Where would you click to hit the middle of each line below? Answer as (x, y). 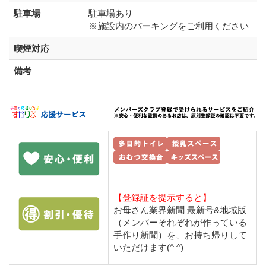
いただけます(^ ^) (148, 248)
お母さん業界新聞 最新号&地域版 (180, 210)
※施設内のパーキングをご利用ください (169, 26)
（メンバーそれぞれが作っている (180, 223)
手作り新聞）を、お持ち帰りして (180, 235)
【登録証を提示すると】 (162, 198)
